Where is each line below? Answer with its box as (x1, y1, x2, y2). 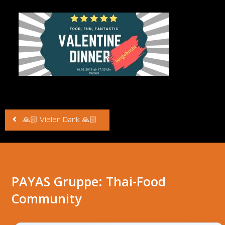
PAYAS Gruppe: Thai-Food (11, 173, 166, 190)
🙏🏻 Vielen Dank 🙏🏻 (23, 116, 97, 124)
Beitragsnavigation (5, 102, 103, 115)
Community (11, 190, 81, 207)
